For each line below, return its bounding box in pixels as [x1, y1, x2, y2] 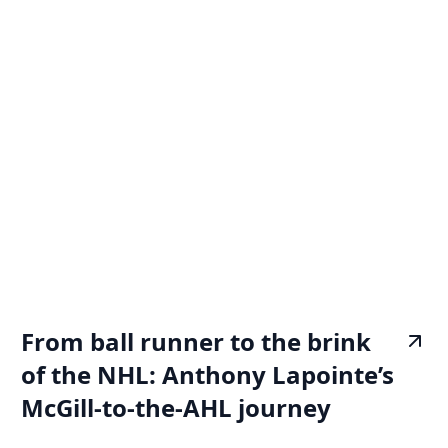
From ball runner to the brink [21, 324, 372, 358]
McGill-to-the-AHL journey [21, 390, 332, 424]
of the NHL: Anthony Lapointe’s [21, 357, 395, 391]
